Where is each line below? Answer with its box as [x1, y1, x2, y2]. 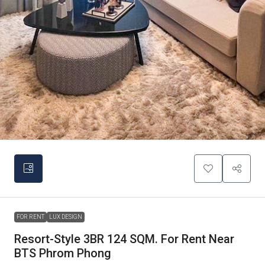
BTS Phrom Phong [14, 245, 111, 260]
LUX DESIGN [49, 213, 82, 220]
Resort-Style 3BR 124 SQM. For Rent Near [14, 231, 234, 246]
